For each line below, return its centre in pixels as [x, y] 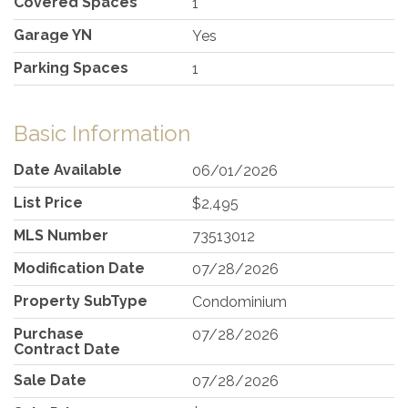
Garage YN [53, 35]
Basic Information [102, 133]
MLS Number [61, 235]
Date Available [68, 169]
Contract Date [67, 349]
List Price [48, 202]
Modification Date [79, 268]
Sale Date [50, 380]
